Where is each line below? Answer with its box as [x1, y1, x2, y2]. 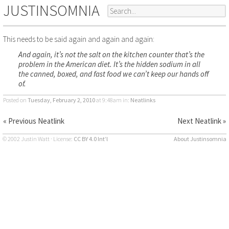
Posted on [3, 96, 28, 104]
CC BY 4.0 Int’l [73, 135, 108, 143]
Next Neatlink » [177, 116, 226, 126]
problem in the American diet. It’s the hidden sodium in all [18, 59, 200, 70]
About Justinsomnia [174, 135, 227, 143]
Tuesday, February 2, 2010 [28, 96, 95, 104]
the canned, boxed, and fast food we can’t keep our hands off [18, 69, 209, 79]
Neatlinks [130, 96, 155, 104]
